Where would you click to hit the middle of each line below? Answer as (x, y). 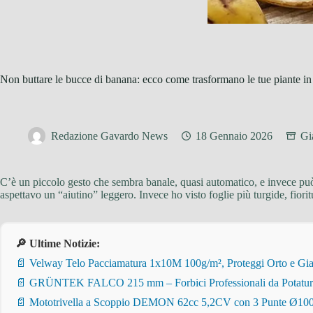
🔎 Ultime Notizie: (58, 243)
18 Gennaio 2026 (234, 136)
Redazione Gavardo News (109, 136)
